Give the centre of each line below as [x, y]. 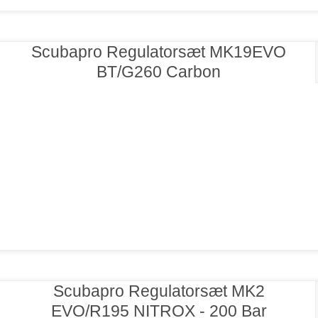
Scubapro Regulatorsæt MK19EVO [159, 52]
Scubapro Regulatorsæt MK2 [159, 291]
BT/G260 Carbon [159, 72]
